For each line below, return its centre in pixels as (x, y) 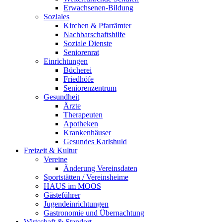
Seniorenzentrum (90, 88)
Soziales (56, 17)
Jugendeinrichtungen (76, 204)
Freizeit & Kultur (51, 151)
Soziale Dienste (88, 44)
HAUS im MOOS (72, 186)
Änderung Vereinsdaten (100, 168)
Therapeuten (83, 115)
